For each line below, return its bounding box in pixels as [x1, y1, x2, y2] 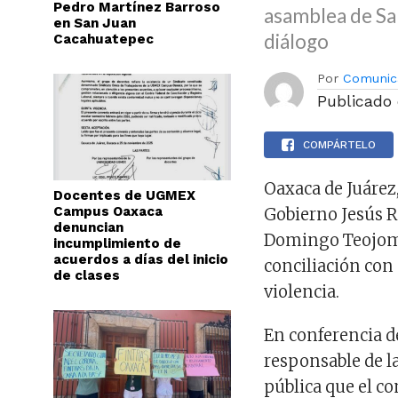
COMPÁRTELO [303, 139, 377, 151]
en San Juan [53, 15, 136, 31]
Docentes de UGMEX [53, 187, 195, 203]
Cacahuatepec [53, 31, 154, 47]
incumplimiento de [53, 235, 181, 251]
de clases [53, 267, 120, 283]
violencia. [264, 282, 340, 302]
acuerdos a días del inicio [53, 251, 228, 267]
